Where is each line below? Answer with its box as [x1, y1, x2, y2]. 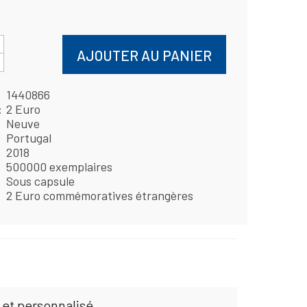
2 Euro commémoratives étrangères [5, 188, 193, 204]
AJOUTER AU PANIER [77, 46, 212, 64]
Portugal [5, 130, 51, 146]
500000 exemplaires [5, 159, 112, 175]
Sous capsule [5, 173, 75, 189]
